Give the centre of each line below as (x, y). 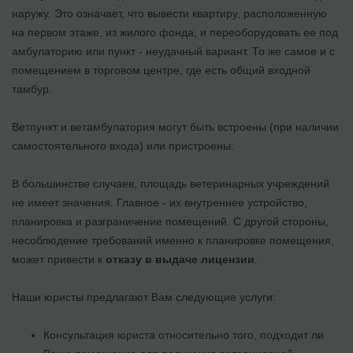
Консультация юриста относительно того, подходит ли (184, 334)
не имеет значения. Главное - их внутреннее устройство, (160, 202)
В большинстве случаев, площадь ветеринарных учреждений (171, 183)
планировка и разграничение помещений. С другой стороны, (170, 221)
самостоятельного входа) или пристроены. (123, 145)
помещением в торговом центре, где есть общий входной (161, 70)
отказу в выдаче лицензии (180, 259)
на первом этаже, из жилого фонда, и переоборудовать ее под (175, 32)
